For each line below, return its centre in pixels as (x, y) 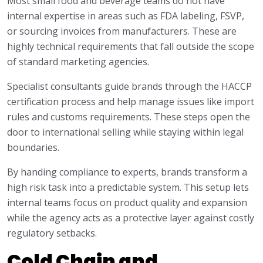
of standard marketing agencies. (78, 62)
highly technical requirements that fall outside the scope (131, 47)
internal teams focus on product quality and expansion (127, 203)
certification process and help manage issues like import (131, 102)
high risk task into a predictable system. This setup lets (128, 188)
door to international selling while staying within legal (125, 132)
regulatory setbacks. (52, 233)
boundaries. (33, 148)
